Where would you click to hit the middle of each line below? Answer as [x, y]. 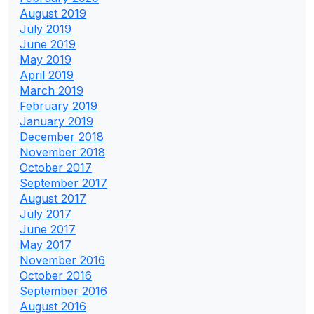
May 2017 [46, 244]
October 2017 [56, 167]
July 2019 [46, 28]
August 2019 [53, 13]
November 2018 [62, 152]
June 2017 [48, 229]
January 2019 [56, 121]
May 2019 [46, 59]
